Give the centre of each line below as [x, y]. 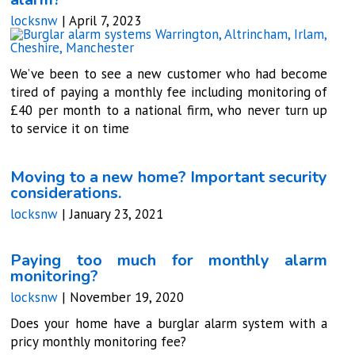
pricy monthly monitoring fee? [99, 341]
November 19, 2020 [127, 297]
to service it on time [70, 128]
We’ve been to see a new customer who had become [169, 73]
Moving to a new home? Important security [169, 177]
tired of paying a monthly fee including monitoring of [169, 92]
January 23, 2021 [117, 214]
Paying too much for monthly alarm [169, 260]
